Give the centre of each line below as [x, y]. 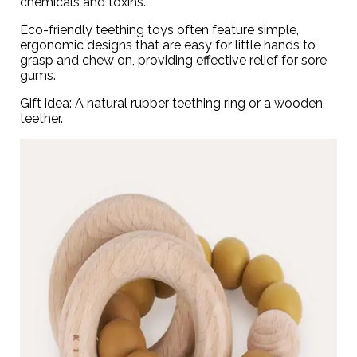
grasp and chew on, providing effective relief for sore [173, 60]
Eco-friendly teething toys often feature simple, [159, 29]
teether [40, 118]
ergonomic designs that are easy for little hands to [168, 45]
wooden [298, 103]
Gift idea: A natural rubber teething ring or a [147, 103]
